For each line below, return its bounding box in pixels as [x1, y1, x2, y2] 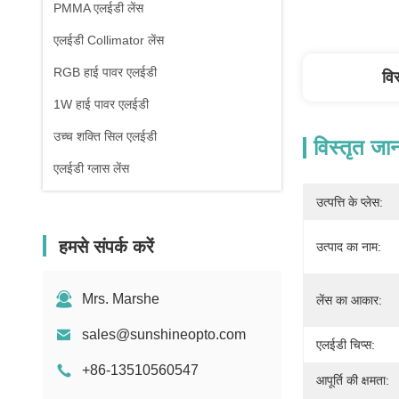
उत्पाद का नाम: [316, 240, 381, 254]
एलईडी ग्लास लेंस [53, 161, 129, 175]
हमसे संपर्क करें [59, 237, 154, 256]
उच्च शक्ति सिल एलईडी [53, 129, 157, 143]
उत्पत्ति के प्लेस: [316, 195, 383, 209]
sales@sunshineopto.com [82, 327, 246, 342]
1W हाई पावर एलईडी [53, 97, 149, 111]
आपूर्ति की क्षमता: [316, 373, 389, 387]
